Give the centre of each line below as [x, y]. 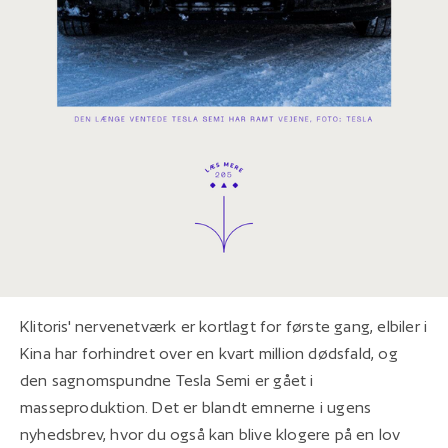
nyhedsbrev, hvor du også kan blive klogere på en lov [210, 434]
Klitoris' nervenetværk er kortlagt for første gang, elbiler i [224, 326]
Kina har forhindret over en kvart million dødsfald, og [209, 353]
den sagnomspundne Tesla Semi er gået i [167, 380]
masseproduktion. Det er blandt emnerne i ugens [196, 407]
